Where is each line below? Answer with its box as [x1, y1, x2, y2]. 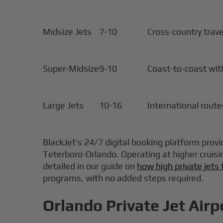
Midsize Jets [43, 26, 92, 37]
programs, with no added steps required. [43, 173, 204, 184]
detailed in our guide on [43, 161, 137, 172]
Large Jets [43, 100, 84, 111]
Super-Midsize [43, 63, 100, 74]
